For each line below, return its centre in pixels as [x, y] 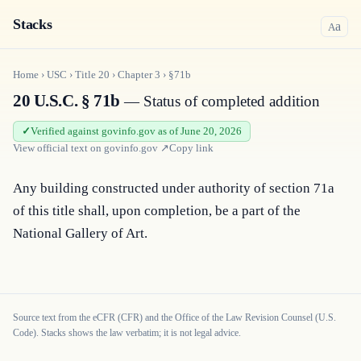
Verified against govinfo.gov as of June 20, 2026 [136, 131]
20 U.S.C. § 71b [66, 101]
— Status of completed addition [220, 101]
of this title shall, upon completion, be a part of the [157, 211]
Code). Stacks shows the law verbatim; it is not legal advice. [127, 333]
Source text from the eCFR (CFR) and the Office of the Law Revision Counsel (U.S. [174, 317]
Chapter [136, 75]
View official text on [58, 148]
